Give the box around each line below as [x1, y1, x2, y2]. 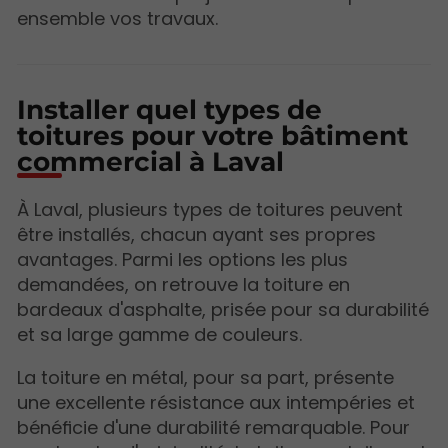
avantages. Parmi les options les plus [17, 246, 348, 272]
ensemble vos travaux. [17, 6, 218, 32]
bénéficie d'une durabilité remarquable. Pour [17, 414, 410, 440]
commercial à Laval [17, 144, 284, 178]
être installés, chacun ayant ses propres [17, 221, 376, 247]
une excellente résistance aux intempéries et [17, 389, 415, 415]
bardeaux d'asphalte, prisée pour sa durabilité [17, 296, 429, 322]
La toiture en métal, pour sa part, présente [17, 364, 394, 390]
